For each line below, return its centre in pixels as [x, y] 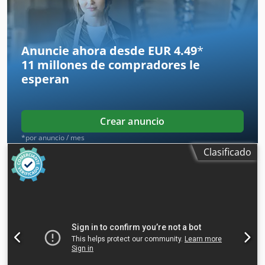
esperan [45, 79]
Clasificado [227, 152]
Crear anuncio [132, 122]
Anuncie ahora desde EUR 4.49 [109, 51]
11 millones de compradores [104, 65]
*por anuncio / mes [53, 138]
